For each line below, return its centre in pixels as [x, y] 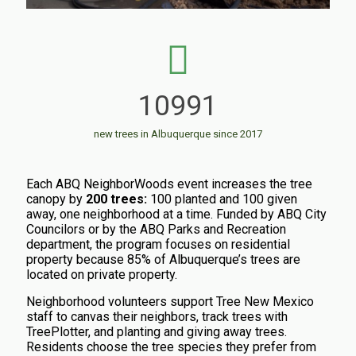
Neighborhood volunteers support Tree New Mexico [170, 301]
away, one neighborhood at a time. [121, 214]
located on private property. [102, 274]
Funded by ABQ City [271, 214]
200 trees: [118, 199]
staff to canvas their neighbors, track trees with [157, 316]
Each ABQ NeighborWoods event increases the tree [169, 184]
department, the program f [98, 244]
